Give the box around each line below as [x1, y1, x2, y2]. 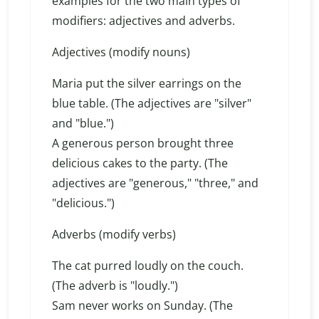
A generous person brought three [52, 135, 234, 152]
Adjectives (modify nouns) [52, 44, 190, 61]
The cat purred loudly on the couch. [52, 258, 244, 274]
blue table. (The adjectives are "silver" [52, 95, 251, 112]
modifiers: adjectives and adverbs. [52, 13, 235, 29]
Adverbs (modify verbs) [52, 226, 176, 243]
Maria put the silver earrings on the [52, 75, 241, 92]
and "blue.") [52, 115, 114, 132]
